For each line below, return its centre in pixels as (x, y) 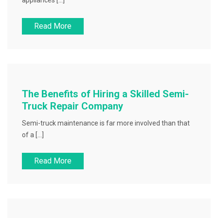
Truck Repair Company (73, 106)
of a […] (33, 135)
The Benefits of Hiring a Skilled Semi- (105, 94)
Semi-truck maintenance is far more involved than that (106, 123)
